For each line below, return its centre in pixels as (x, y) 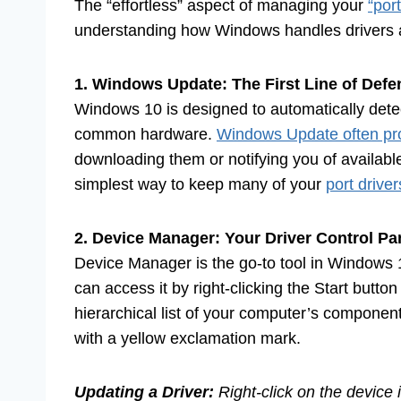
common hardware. (145, 135)
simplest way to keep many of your (200, 185)
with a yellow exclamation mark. (188, 339)
